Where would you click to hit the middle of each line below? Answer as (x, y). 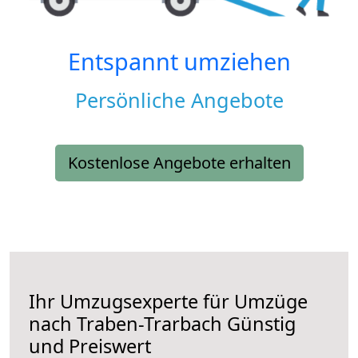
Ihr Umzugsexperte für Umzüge (168, 302)
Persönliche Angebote (179, 100)
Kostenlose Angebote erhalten (179, 163)
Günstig (259, 324)
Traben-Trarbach (149, 324)
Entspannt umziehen (179, 62)
